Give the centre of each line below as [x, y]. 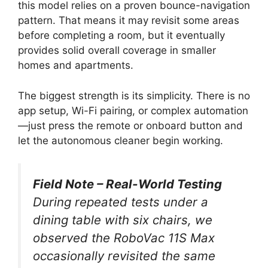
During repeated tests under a [121, 202]
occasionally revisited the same [124, 256]
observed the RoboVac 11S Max [124, 238]
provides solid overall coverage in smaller [117, 50]
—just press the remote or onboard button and [130, 125]
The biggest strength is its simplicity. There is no [134, 95]
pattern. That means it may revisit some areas [129, 20]
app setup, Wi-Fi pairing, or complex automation [133, 110]
